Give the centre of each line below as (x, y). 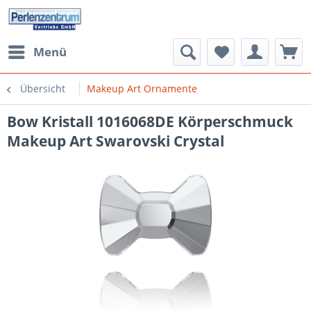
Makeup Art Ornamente (142, 89)
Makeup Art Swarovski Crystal (116, 141)
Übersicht (43, 89)
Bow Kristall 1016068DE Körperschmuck (150, 121)
